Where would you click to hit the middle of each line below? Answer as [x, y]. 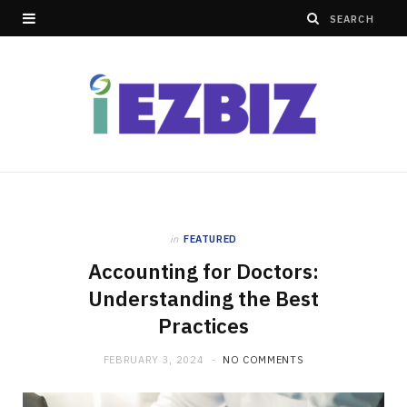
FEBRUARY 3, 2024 [154, 360]
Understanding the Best [203, 298]
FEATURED [210, 239]
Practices [203, 326]
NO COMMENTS [263, 360]
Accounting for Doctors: [203, 271]
